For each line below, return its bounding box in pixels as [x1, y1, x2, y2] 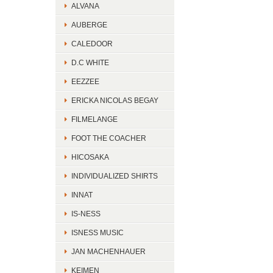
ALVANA [71, 2, 99, 10]
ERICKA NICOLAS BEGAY [71, 96, 158, 104]
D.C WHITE [71, 58, 109, 66]
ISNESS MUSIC [71, 229, 124, 236]
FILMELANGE [71, 115, 118, 123]
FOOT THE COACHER [71, 134, 146, 142]
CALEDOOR [71, 40, 113, 48]
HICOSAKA [71, 153, 109, 161]
